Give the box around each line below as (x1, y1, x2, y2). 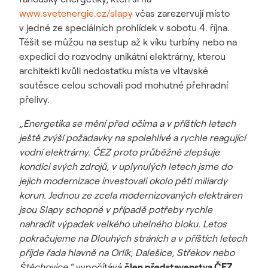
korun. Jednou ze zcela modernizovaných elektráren (19, 189, 242, 201)
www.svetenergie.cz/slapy (19, 7, 133, 19)
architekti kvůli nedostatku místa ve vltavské (19, 65, 208, 77)
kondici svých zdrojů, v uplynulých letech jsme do (19, 160, 232, 172)
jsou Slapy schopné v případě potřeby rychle (19, 203, 212, 215)
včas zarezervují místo (133, 7, 230, 19)
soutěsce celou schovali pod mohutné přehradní (19, 79, 228, 91)
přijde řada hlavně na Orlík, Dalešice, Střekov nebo (19, 246, 234, 258)
